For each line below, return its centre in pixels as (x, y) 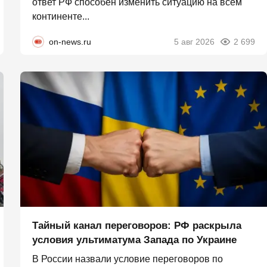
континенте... (61, 16)
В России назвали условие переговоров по (128, 259)
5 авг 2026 (194, 41)
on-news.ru (70, 41)
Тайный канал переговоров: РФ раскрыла (137, 226)
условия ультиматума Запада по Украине (134, 240)
